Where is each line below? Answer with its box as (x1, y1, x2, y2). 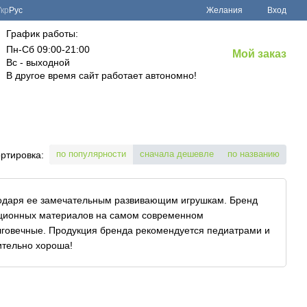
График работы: (5, 28, 78, 39)
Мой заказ (232, 48, 286, 60)
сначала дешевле (140, 149, 214, 159)
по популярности (56, 149, 126, 159)
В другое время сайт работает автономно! (5, 70, 197, 81)
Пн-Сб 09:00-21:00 (5, 44, 90, 55)
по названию (228, 149, 280, 159)
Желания (206, 5, 243, 15)
